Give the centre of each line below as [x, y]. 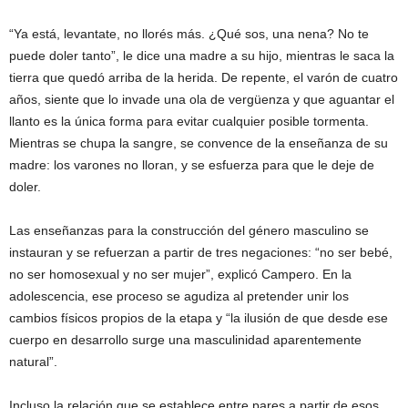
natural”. [33, 362]
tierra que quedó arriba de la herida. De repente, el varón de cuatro [204, 77]
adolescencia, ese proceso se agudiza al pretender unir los [179, 296]
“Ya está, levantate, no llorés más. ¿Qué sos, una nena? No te [189, 34]
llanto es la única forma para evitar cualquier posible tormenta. [189, 121]
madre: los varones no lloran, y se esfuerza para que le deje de [192, 165]
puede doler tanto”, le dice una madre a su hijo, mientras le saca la [202, 56]
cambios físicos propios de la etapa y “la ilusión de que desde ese [199, 318]
